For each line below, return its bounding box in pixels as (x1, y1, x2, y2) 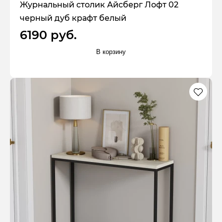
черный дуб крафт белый (20, 13, 126, 23)
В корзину (96, 48, 126, 55)
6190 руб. (20, 28, 77, 43)
